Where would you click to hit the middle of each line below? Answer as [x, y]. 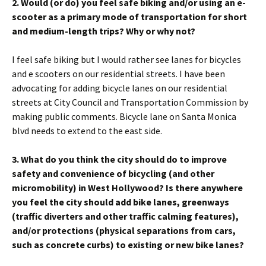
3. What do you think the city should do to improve [119, 159]
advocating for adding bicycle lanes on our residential [120, 88]
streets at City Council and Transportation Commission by [130, 102]
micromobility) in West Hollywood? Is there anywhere [127, 188]
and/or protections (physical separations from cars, [124, 230]
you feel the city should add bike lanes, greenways [121, 202]
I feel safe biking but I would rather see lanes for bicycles [126, 59]
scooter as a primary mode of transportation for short [129, 17]
